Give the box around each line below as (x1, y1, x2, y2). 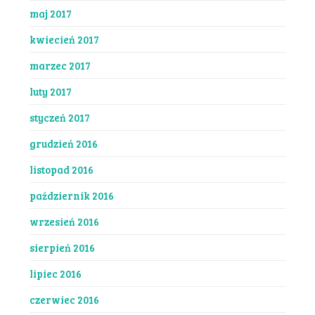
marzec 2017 (29, 58, 91, 72)
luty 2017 (29, 84, 72, 98)
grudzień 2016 (29, 136, 98, 150)
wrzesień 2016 (29, 214, 99, 229)
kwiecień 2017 (29, 32, 99, 46)
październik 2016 (29, 188, 114, 202)
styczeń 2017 (29, 110, 90, 124)
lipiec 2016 (29, 266, 82, 281)
